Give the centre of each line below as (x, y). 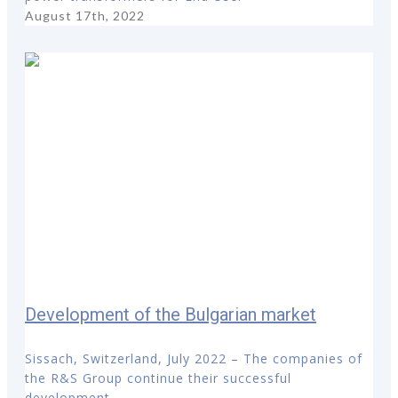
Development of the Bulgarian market (171, 314)
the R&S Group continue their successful (158, 378)
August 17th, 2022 (85, 16)
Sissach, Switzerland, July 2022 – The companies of (194, 359)
